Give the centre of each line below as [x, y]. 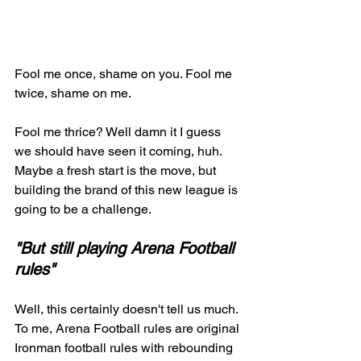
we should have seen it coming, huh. [120, 151]
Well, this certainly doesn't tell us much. [128, 309]
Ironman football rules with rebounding [125, 347]
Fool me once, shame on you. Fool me [125, 73]
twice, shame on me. [74, 93]
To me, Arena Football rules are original [129, 328]
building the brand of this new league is [128, 189]
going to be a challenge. [84, 209]
